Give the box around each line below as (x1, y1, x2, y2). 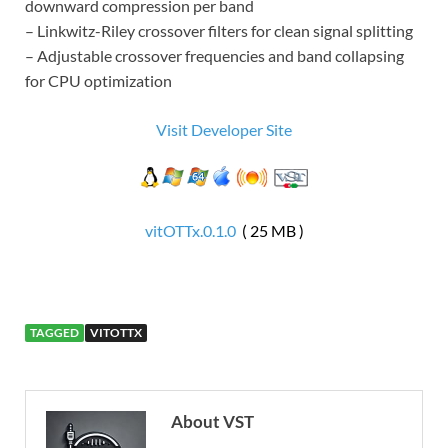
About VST (171, 410, 254, 432)
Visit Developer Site (156, 119, 292, 139)
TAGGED (30, 324, 79, 340)
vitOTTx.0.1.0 (144, 220, 236, 240)
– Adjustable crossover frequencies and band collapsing (25, 45, 404, 65)
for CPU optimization (25, 70, 172, 90)
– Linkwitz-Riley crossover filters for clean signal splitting (25, 20, 413, 40)
